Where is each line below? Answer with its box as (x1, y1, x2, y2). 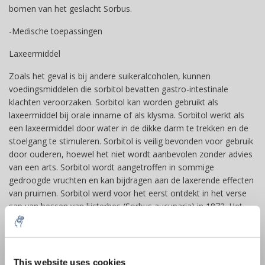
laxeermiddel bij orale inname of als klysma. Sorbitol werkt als (9, 109, 244, 121)
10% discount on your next (54, 241, 211, 257)
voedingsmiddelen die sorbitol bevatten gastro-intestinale (9, 83, 228, 95)
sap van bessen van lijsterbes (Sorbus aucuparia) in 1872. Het (9, 201, 243, 212)
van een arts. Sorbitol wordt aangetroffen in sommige (9, 161, 214, 173)
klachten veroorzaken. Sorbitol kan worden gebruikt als (9, 96, 218, 108)
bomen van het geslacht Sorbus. (9, 3, 132, 14)
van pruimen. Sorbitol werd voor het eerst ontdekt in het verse (9, 188, 247, 199)
